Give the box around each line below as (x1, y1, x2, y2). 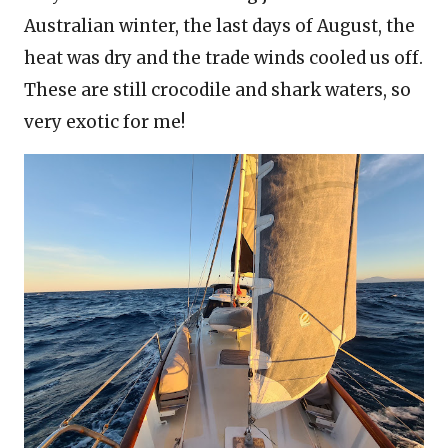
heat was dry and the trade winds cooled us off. (24, 47, 423, 69)
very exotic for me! (24, 111, 185, 133)
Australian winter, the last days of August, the (24, 15, 415, 37)
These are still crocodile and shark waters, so (24, 79, 411, 101)
